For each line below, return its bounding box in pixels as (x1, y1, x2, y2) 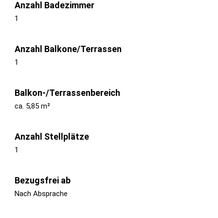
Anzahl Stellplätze (15, 131, 89, 142)
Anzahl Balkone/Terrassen (15, 43, 122, 54)
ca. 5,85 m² (15, 101, 50, 110)
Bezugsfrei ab (15, 175, 71, 185)
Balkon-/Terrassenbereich (15, 87, 120, 98)
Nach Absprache (15, 189, 68, 198)
